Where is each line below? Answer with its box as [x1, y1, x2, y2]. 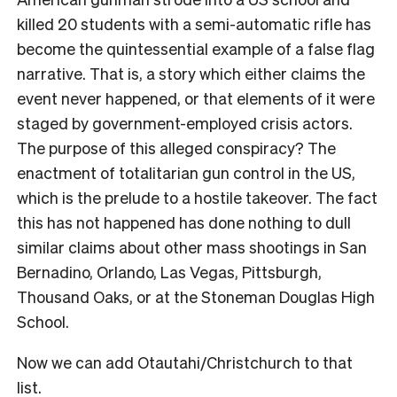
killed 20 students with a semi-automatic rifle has [17, 12, 371, 34]
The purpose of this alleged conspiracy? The [17, 136, 336, 158]
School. [17, 310, 69, 331]
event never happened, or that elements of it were [17, 87, 375, 108]
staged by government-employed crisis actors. [17, 112, 353, 133]
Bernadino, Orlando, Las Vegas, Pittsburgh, [17, 261, 322, 282]
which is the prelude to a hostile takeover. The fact [17, 186, 378, 207]
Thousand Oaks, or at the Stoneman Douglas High [17, 285, 375, 307]
